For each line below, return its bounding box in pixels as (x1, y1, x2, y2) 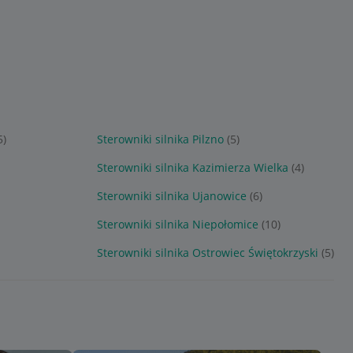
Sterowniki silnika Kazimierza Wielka (96, 160, 288, 175)
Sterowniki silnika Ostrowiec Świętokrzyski (96, 245, 318, 260)
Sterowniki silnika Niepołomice (96, 217, 258, 232)
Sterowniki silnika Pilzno (96, 132, 224, 147)
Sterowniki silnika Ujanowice (96, 188, 247, 203)
